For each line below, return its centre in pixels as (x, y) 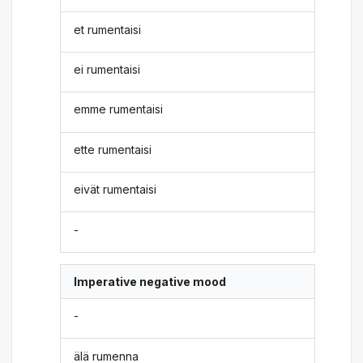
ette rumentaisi (113, 149)
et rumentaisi (108, 29)
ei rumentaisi (107, 69)
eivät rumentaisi (115, 190)
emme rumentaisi (119, 109)
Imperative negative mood (150, 281)
